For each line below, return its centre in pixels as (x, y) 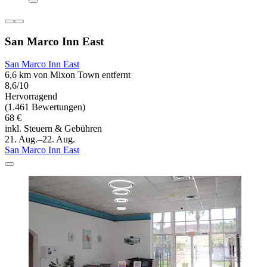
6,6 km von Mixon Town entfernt (68, 75)
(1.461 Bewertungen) (45, 107)
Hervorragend (31, 97)
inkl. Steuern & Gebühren (53, 129)
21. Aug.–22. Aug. (40, 139)
